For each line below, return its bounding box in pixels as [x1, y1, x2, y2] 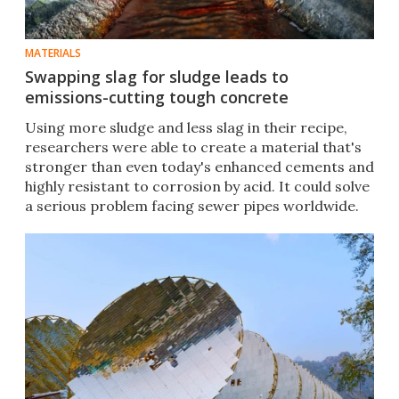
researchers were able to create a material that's [25, 138, 362, 157]
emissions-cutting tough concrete [25, 86, 289, 109]
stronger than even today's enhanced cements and [25, 158, 374, 176]
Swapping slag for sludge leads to [25, 66, 289, 88]
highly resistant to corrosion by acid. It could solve [25, 177, 370, 196]
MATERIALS [25, 45, 81, 61]
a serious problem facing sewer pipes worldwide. [25, 197, 359, 216]
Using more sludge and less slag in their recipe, [25, 118, 347, 137]
